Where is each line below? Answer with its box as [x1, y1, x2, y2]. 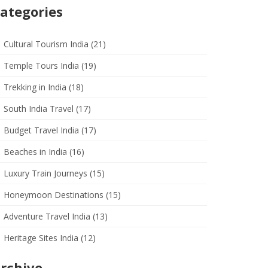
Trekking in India [4, 81, 69, 93]
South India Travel [4, 103, 76, 114]
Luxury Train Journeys [4, 167, 90, 179]
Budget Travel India [4, 124, 81, 136]
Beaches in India [4, 146, 69, 157]
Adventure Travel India [4, 211, 93, 222]
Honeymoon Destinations [4, 189, 106, 200]
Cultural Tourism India [4, 38, 91, 50]
